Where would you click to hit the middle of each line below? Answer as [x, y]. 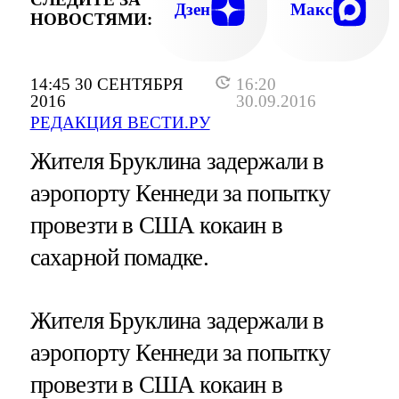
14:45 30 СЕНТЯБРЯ [106, 84]
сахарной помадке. [119, 257]
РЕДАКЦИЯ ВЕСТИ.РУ [120, 122]
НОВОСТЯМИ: [91, 20]
